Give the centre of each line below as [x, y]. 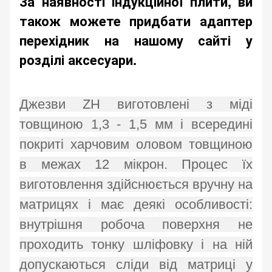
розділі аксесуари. [78, 60]
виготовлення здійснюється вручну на [136, 185]
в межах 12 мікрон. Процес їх [136, 165]
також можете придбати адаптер [136, 21]
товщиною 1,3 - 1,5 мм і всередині [136, 124]
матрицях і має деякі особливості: [136, 205]
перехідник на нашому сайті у [136, 40]
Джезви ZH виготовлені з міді [136, 104]
